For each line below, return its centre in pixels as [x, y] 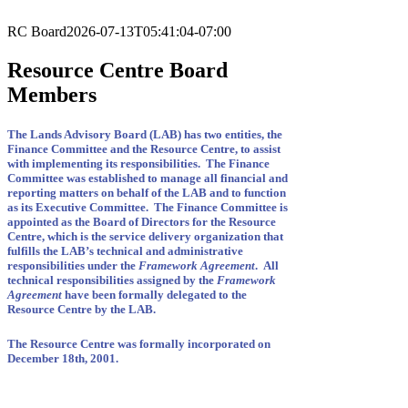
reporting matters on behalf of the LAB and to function [147, 192]
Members [52, 94]
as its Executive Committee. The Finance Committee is [148, 207]
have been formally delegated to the [154, 294]
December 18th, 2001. [63, 359]
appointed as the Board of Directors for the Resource [142, 221]
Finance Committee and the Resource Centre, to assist [144, 148]
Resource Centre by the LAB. [82, 309]
